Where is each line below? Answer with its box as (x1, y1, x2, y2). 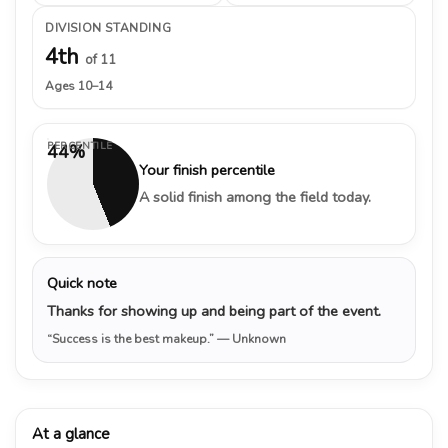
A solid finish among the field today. (139, 186, 371, 207)
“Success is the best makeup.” (47, 330, 217, 347)
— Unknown (217, 330, 286, 347)
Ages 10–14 (45, 77, 112, 94)
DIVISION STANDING (45, 19, 172, 36)
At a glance (32, 423, 110, 444)
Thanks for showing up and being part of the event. (47, 300, 381, 321)
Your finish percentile (139, 159, 275, 180)
